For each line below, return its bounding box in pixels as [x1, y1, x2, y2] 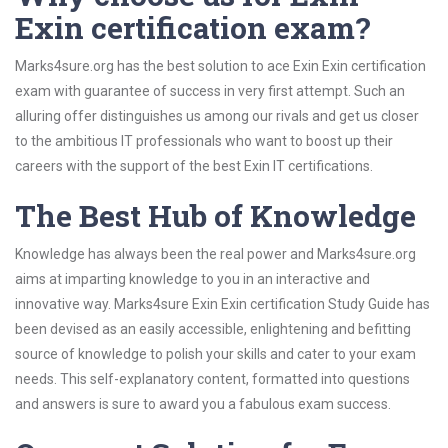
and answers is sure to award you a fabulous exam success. [15, 396, 391, 412]
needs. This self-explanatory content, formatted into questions [15, 371, 410, 387]
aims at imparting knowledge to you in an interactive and [15, 271, 370, 287]
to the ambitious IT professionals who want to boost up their [15, 133, 393, 149]
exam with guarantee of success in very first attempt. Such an [15, 83, 405, 99]
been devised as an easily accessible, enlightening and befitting [15, 321, 411, 337]
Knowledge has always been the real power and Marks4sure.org [15, 246, 416, 262]
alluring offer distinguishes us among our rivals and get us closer [15, 108, 419, 124]
